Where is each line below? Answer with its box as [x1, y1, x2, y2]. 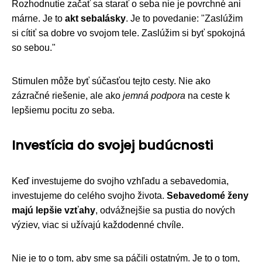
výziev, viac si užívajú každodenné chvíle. [12, 219, 184, 230]
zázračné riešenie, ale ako [12, 90, 123, 101]
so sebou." [12, 42, 56, 53]
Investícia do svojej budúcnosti [12, 136, 213, 154]
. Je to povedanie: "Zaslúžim [126, 13, 243, 23]
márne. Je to [12, 13, 65, 23]
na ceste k [185, 90, 230, 101]
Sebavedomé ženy [167, 190, 249, 201]
